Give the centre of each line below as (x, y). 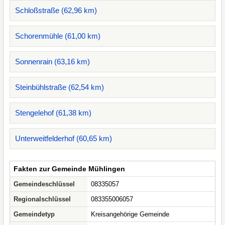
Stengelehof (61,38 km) (53, 113)
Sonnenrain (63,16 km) (52, 62)
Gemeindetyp (34, 214)
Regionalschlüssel (42, 199)
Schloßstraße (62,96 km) (56, 10)
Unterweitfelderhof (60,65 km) (64, 138)
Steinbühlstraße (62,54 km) (60, 87)
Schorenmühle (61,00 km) (58, 36)
